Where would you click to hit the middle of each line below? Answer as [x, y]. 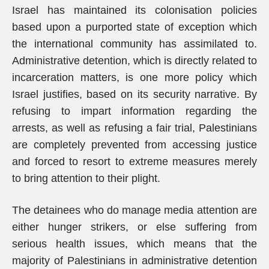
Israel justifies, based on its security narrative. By [134, 94]
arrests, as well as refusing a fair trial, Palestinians [134, 128]
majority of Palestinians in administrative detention [134, 261]
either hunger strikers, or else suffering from [134, 227]
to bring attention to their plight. [86, 178]
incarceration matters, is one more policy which [134, 77]
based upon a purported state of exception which [134, 27]
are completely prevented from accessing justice [134, 145]
